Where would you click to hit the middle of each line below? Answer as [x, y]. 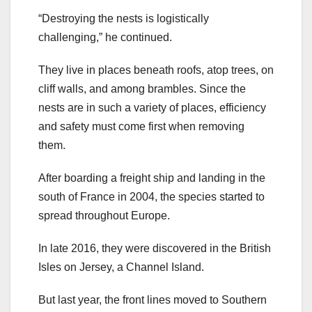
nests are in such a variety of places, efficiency [152, 107]
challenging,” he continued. [105, 37]
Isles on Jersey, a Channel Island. [121, 267]
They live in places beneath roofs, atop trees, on [156, 70]
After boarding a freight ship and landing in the [152, 178]
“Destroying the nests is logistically [124, 18]
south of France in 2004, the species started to [151, 196]
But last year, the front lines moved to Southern [153, 299]
